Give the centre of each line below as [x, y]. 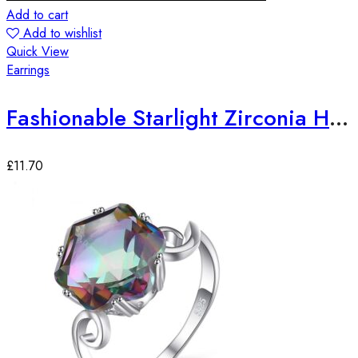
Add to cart [37, 14]
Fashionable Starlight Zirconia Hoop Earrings [339, 117]
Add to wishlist [62, 33]
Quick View [38, 51]
